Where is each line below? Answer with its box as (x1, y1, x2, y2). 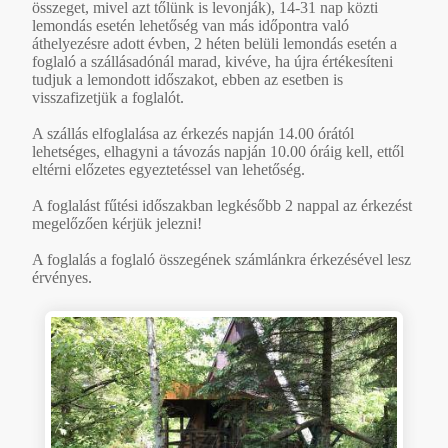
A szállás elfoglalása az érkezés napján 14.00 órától (32, 124, 354, 142)
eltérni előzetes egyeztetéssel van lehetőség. (32, 160, 305, 178)
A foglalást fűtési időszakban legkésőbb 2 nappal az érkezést (32, 196, 412, 214)
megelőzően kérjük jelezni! (32, 214, 202, 232)
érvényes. (32, 268, 92, 286)
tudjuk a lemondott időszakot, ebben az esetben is (32, 70, 343, 88)
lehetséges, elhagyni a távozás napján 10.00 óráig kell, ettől (32, 142, 404, 160)
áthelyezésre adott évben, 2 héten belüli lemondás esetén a (32, 34, 397, 52)
